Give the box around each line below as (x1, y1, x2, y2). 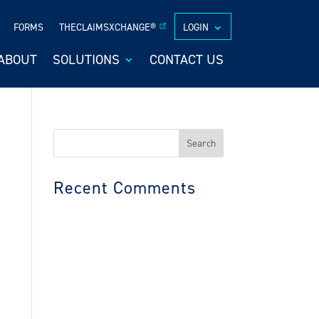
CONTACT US (149, 51, 224, 69)
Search (52, 127, 96, 143)
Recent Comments (53, 176, 196, 199)
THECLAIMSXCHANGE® (58, 21, 156, 35)
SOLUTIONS (52, 51, 120, 69)
